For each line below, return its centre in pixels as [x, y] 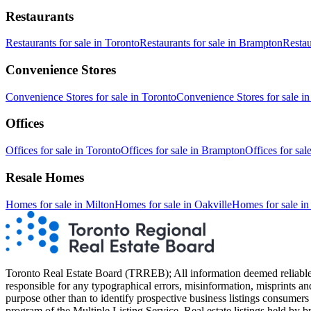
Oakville [213, 204]
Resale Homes [45, 177]
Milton [100, 204]
